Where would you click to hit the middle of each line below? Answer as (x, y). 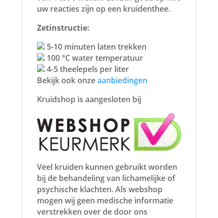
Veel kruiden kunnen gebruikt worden (107, 167)
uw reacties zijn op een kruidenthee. (103, 9)
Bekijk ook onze (67, 80)
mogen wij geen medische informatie (105, 201)
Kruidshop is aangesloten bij (89, 99)
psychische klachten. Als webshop (100, 190)
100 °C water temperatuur (94, 58)
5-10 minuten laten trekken (95, 46)
